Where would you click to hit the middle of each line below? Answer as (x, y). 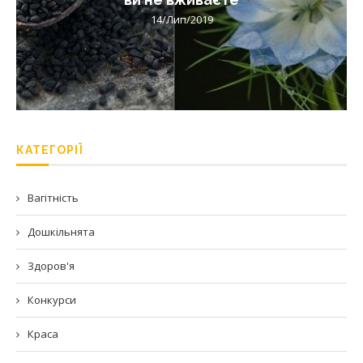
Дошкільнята (61, 231)
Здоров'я (51, 265)
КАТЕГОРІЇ (49, 149)
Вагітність (53, 197)
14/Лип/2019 (181, 19)
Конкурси (52, 299)
